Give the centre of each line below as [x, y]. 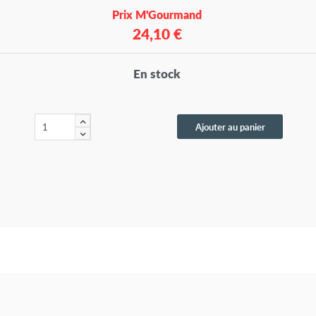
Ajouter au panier [230, 127]
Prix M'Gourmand [157, 15]
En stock [157, 74]
